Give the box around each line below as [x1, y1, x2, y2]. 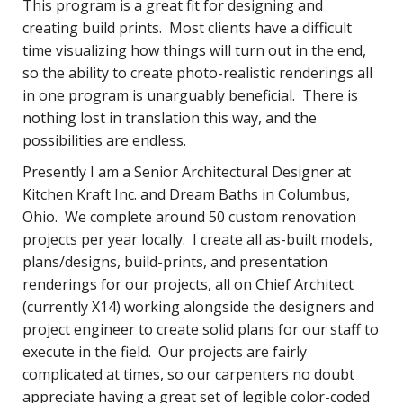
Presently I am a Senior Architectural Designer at [22, 161, 351, 182]
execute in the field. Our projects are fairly [22, 341, 307, 362]
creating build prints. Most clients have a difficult [22, 17, 352, 38]
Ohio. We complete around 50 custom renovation [22, 206, 356, 227]
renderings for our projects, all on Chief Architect [22, 273, 354, 294]
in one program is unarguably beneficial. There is [22, 85, 358, 105]
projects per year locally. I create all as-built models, [22, 228, 372, 249]
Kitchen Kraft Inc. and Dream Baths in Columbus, [22, 184, 350, 204]
